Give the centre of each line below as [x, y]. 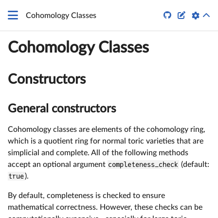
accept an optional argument [58, 164]
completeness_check [143, 164]
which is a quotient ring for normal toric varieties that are [106, 141]
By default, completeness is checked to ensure [86, 195]
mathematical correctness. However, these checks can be [105, 207]
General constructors [62, 109]
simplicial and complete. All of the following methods [98, 153]
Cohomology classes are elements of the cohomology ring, [107, 129]
